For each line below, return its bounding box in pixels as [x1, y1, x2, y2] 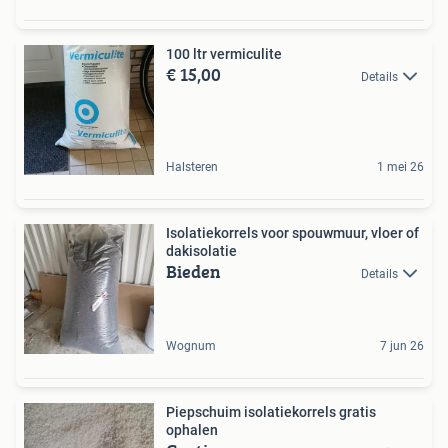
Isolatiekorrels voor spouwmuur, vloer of [166, 224, 419, 241]
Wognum [166, 338, 216, 353]
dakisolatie [166, 242, 237, 259]
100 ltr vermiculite [166, 45, 282, 62]
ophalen [166, 421, 218, 438]
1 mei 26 [377, 159, 424, 174]
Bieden [166, 257, 221, 285]
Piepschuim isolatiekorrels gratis [166, 403, 376, 420]
